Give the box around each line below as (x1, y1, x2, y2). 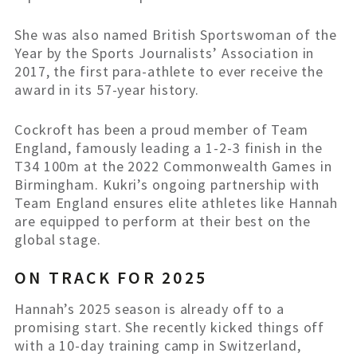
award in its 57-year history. (14, 80, 200, 100)
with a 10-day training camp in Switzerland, (14, 336, 301, 355)
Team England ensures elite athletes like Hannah (14, 194, 339, 213)
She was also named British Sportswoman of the (14, 25, 337, 45)
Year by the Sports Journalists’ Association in (14, 44, 315, 63)
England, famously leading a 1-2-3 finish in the (14, 139, 324, 158)
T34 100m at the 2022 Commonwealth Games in (14, 157, 332, 176)
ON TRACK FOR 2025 (14, 267, 208, 289)
